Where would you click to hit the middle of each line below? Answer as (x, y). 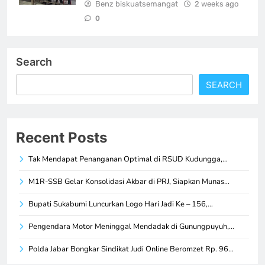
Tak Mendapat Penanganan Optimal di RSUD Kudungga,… (128, 159)
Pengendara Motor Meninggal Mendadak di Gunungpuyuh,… (131, 226)
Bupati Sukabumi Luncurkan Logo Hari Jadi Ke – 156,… (121, 204)
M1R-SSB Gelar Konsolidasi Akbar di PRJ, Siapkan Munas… (129, 181)
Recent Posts (62, 137)
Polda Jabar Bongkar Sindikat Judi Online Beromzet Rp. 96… (131, 249)
